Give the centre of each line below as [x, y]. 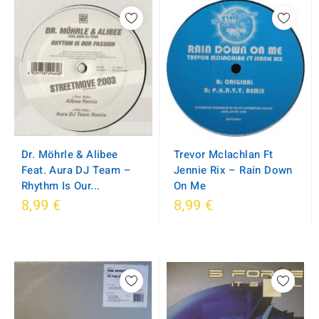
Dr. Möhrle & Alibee [70, 155]
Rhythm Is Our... [61, 186]
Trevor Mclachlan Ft [224, 155]
